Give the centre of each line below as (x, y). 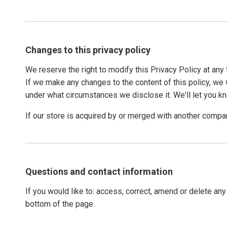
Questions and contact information (99, 172)
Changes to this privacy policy (88, 50)
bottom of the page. (60, 204)
